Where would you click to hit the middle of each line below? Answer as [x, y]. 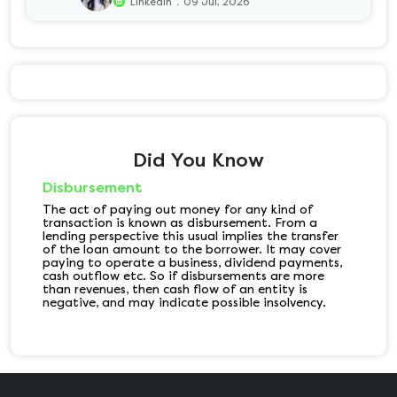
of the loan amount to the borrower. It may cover [192, 249]
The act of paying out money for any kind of [178, 209]
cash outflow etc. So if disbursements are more [183, 276]
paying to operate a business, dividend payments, [192, 262]
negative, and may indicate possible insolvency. [184, 302]
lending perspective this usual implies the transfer [191, 236]
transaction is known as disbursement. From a [180, 222]
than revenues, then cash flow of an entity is [175, 289]
